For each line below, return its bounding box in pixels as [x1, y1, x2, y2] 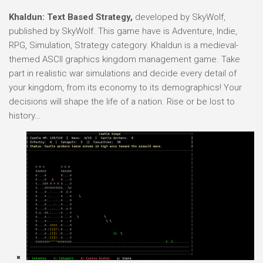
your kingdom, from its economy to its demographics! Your [9, 82, 242, 93]
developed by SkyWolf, [133, 12, 225, 22]
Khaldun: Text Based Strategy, [9, 12, 133, 22]
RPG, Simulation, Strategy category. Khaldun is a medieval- [9, 40, 238, 50]
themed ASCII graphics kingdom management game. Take [9, 54, 240, 65]
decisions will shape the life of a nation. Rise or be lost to [9, 96, 235, 107]
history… [9, 110, 41, 121]
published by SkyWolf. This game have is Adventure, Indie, [9, 26, 237, 36]
